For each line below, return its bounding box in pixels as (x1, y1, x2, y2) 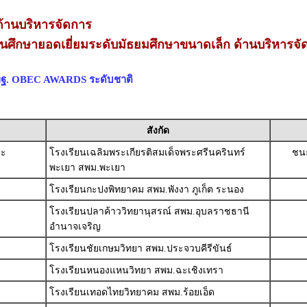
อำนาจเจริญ (49, 221, 101, 232)
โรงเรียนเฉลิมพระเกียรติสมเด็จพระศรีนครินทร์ (49, 147, 245, 158)
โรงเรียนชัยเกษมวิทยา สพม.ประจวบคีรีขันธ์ (49, 243, 232, 254)
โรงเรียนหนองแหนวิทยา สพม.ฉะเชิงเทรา (49, 265, 223, 275)
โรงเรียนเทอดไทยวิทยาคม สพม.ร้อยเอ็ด (49, 287, 214, 297)
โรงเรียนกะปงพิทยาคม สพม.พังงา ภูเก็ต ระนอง (49, 184, 244, 195)
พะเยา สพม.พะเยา (49, 162, 125, 173)
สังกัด (146, 125, 169, 136)
